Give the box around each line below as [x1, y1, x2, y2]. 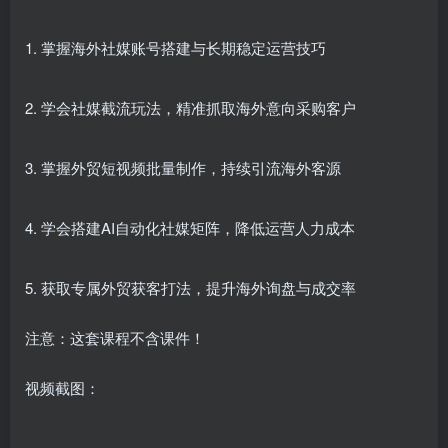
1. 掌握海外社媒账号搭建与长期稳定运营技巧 [25, 37, 326, 58]
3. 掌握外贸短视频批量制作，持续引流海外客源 [25, 157, 341, 178]
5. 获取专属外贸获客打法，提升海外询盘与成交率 [25, 277, 356, 298]
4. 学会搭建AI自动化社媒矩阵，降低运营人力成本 [25, 217, 355, 238]
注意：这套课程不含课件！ [25, 327, 205, 348]
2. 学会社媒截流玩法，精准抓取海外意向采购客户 [25, 97, 356, 118]
